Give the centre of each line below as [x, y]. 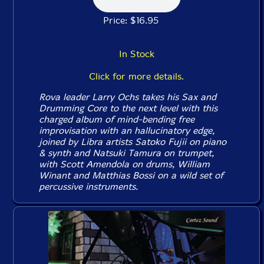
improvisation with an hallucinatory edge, [127, 130]
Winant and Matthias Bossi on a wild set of [131, 175]
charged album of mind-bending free [117, 119]
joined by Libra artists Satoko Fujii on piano [133, 141]
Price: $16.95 [136, 20]
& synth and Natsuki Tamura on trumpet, [127, 153]
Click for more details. [136, 76]
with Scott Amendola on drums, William [125, 164]
